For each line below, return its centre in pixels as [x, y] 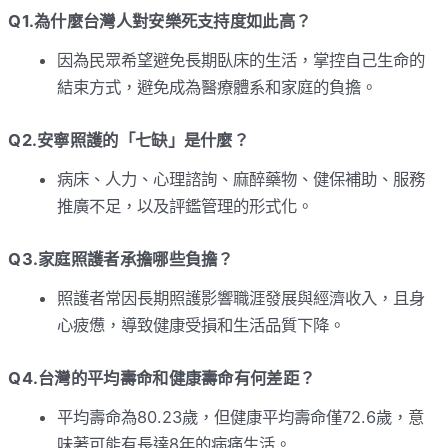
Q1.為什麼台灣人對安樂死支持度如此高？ [160, 20]
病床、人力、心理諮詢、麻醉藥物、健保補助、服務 [241, 178]
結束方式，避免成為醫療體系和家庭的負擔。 [217, 87]
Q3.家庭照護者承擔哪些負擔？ [121, 258]
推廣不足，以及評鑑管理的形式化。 [185, 205]
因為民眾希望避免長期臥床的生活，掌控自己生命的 [241, 60]
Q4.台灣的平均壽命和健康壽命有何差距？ [162, 377]
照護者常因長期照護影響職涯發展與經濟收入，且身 [241, 297]
